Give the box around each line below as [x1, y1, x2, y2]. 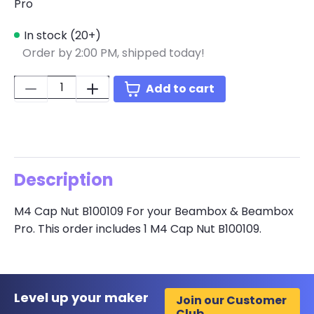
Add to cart [146, 81, 214, 97]
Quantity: [14, 76, 71, 93]
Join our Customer [175, 292, 287, 308]
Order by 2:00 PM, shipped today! [22, 44, 205, 61]
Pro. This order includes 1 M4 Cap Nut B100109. [14, 220, 261, 237]
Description [14, 168, 114, 191]
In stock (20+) [24, 27, 101, 43]
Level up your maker [14, 288, 149, 306]
